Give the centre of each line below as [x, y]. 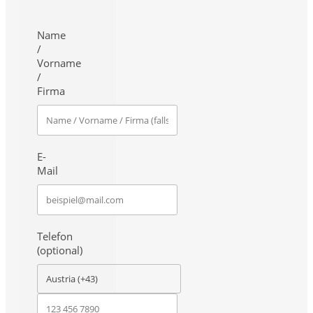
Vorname [59, 63]
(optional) [60, 250]
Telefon [55, 236]
